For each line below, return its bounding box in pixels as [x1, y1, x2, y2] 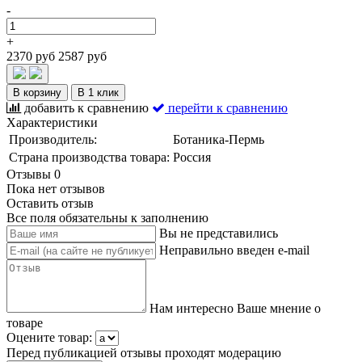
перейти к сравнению [168, 100, 288, 115]
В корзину [13, 86, 61, 99]
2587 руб [58, 48, 107, 63]
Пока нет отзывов [6, 181, 105, 196]
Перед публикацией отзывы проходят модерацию [6, 345, 281, 360]
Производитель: [9, 132, 97, 146]
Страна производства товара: [9, 149, 170, 164]
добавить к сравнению [24, 100, 149, 115]
